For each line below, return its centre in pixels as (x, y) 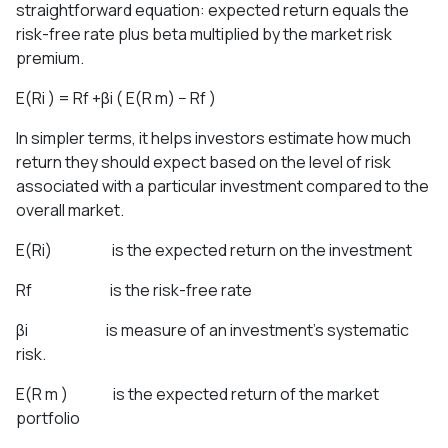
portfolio (48, 417)
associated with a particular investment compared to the (222, 185)
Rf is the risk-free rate (134, 289)
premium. (50, 57)
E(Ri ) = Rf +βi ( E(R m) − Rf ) (116, 97)
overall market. (70, 209)
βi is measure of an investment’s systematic (212, 329)
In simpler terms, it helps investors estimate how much (213, 137)
